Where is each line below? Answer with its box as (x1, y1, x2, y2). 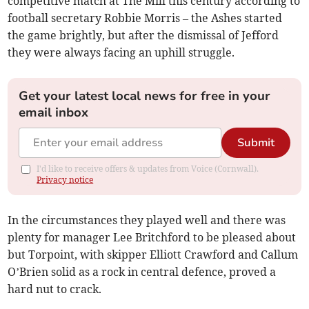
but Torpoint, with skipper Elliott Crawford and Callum (8, 247, 299, 261)
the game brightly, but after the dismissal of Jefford (8, 28, 279, 42)
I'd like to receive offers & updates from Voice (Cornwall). (37, 163, 259, 174)
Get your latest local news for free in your (19, 87, 271, 104)
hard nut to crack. (8, 281, 102, 296)
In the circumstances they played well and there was (8, 212, 286, 227)
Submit (237, 134, 275, 150)
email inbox (19, 103, 89, 121)
